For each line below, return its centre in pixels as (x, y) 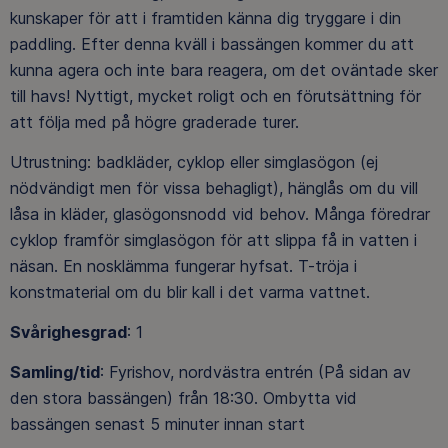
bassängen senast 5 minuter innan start (157, 423)
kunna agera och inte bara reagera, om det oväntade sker (224, 69)
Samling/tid (55, 371)
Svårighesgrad (68, 331)
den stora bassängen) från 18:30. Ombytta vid (183, 397)
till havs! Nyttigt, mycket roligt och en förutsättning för (215, 95)
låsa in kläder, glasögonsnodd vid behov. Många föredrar (220, 213)
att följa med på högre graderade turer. (154, 121)
